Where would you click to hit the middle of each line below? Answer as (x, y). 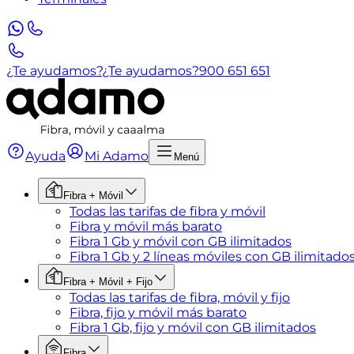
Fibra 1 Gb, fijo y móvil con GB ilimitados (193, 328)
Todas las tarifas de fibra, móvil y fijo (180, 298)
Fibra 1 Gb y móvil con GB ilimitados (181, 241)
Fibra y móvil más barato (146, 226)
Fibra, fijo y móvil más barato (158, 313)
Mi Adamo (117, 156)
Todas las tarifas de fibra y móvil (168, 211)
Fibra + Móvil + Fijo (108, 282)
